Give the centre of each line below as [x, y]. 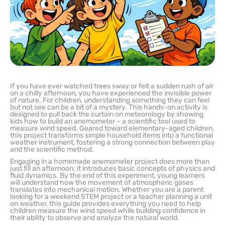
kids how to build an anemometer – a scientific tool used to [103, 121]
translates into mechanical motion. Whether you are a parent [107, 189]
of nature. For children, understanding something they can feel [110, 100]
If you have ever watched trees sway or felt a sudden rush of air [112, 86]
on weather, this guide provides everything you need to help [105, 203]
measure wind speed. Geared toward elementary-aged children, [112, 128]
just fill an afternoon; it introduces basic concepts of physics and [113, 168]
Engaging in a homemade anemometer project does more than [110, 161]
